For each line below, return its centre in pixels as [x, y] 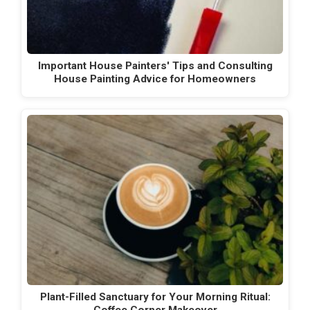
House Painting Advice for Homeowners [155, 79]
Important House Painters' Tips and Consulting [155, 66]
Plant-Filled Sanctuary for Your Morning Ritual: [155, 297]
